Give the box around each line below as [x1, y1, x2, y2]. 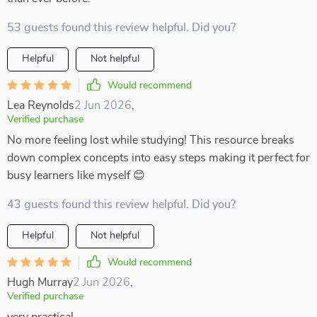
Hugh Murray [7, 277, 73, 288]
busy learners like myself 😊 [7, 170, 145, 181]
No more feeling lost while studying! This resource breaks [7, 134, 294, 146]
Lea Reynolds [7, 100, 74, 111]
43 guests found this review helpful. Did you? [7, 199, 236, 210]
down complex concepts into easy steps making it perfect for [7, 152, 310, 163]
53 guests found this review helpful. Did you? [7, 22, 236, 33]
